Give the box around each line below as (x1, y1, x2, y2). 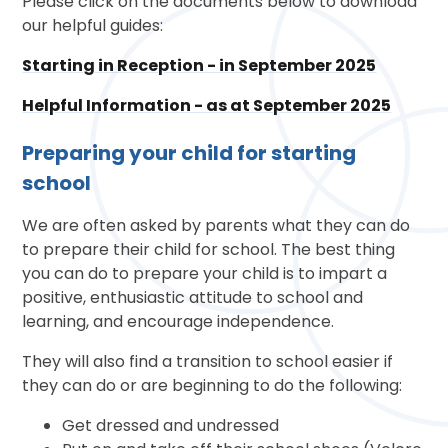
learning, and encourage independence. (22, 310, 339, 334)
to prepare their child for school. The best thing (22, 238, 396, 262)
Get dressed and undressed (62, 414, 280, 438)
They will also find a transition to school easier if (22, 350, 394, 374)
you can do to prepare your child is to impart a (22, 262, 388, 286)
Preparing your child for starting (22, 139, 357, 168)
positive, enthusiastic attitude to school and (22, 286, 364, 310)
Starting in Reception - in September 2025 (22, 54, 377, 78)
